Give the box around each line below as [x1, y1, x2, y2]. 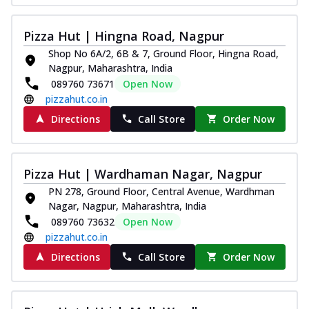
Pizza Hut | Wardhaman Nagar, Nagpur [23, 165, 262, 182]
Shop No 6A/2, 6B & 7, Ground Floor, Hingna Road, [48, 46, 279, 60]
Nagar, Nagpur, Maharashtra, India [48, 199, 206, 212]
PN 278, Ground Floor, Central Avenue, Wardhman [48, 184, 275, 198]
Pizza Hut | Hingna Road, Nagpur [23, 27, 224, 44]
